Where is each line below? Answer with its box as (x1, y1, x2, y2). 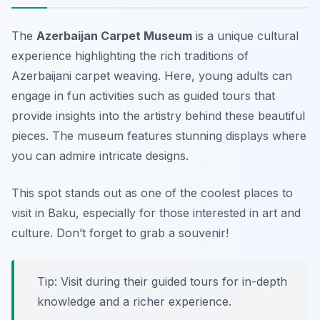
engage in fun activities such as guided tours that (11, 88, 275, 103)
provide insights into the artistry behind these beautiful (11, 108, 305, 123)
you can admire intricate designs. (11, 148, 189, 163)
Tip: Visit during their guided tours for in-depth (37, 274, 287, 289)
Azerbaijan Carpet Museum (36, 28, 192, 43)
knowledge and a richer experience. (37, 294, 231, 309)
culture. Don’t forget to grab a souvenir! (11, 225, 229, 240)
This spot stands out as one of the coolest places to (11, 185, 293, 200)
